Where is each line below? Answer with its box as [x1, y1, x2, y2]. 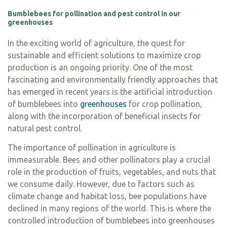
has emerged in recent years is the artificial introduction [8, 87, 212, 96]
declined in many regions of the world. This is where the [8, 203, 211, 213]
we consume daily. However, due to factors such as [8, 179, 195, 188]
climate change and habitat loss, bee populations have [8, 191, 207, 201]
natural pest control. [8, 123, 82, 133]
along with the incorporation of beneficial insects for [8, 111, 201, 121]
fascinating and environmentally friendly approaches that [8, 74, 218, 84]
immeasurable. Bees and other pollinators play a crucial [8, 155, 210, 164]
